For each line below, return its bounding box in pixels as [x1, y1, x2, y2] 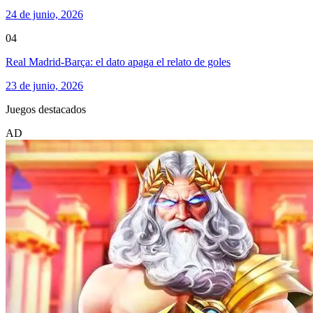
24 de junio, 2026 [6, 8, 83, 20]
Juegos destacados [6, 103, 86, 115]
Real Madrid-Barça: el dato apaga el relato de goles [6, 55, 231, 68]
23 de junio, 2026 [6, 79, 83, 92]
